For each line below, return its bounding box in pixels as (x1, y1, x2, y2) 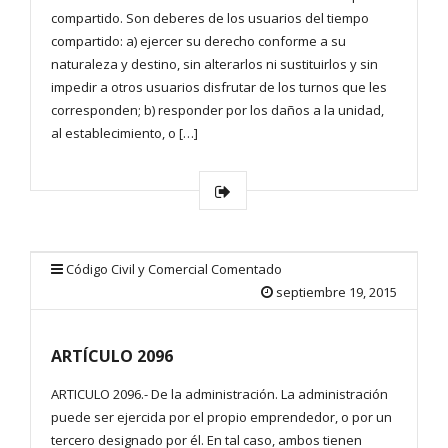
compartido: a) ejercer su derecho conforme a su (51, 32, 346, 51)
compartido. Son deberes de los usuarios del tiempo (51, 9, 369, 28)
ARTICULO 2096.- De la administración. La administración (51, 385, 388, 404)
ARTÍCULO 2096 (51, 345, 173, 368)
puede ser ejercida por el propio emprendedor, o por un (51, 408, 392, 427)
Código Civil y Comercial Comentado (66, 260, 282, 279)
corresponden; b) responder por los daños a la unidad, (51, 101, 384, 120)
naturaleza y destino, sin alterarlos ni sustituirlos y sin (51, 55, 378, 74)
